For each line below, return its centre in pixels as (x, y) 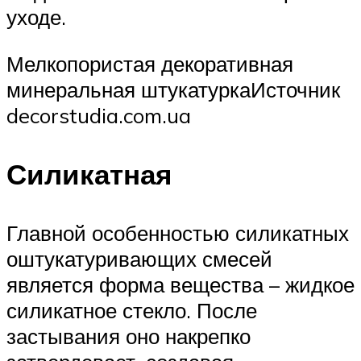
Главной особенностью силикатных (178, 232)
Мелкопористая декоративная (150, 63)
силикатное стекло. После (132, 310)
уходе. (36, 17)
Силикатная (89, 174)
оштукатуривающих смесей (139, 258)
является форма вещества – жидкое (180, 284)
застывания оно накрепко (129, 336)
